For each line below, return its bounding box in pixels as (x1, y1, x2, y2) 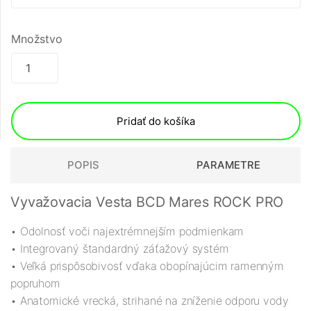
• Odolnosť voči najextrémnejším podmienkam (10, 224, 244, 239)
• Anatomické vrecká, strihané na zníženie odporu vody (10, 294, 289, 308)
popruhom (10, 276, 60, 291)
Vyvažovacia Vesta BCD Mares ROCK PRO (10, 194, 284, 211)
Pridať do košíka (117, 115, 195, 128)
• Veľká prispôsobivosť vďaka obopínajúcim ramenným (10, 259, 284, 274)
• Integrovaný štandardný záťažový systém (10, 242, 229, 256)
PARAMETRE (196, 158, 260, 172)
